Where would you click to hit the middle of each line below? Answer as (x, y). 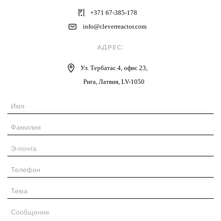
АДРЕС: (110, 47)
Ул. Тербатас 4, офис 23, (114, 68)
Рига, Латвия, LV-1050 (114, 81)
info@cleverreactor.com (114, 26)
